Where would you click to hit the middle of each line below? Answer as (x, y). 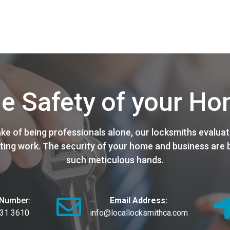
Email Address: (139, 201)
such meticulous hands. (115, 160)
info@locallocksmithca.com (139, 213)
